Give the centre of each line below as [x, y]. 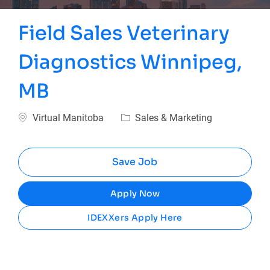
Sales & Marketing [173, 118]
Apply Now [135, 194]
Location [36, 117]
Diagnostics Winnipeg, [130, 62]
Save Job [135, 162]
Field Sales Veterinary [124, 33]
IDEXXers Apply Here [135, 218]
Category [139, 117]
